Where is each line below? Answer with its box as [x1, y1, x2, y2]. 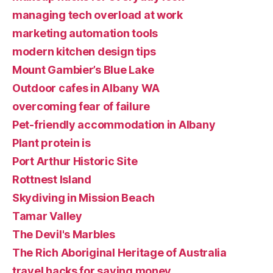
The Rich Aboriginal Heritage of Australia [12, 246, 227, 259]
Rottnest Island [12, 173, 91, 186]
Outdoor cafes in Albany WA [12, 82, 160, 94]
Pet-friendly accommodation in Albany [12, 118, 216, 131]
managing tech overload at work [12, 9, 183, 21]
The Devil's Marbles [12, 228, 115, 241]
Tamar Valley [12, 210, 82, 222]
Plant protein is [12, 136, 91, 149]
